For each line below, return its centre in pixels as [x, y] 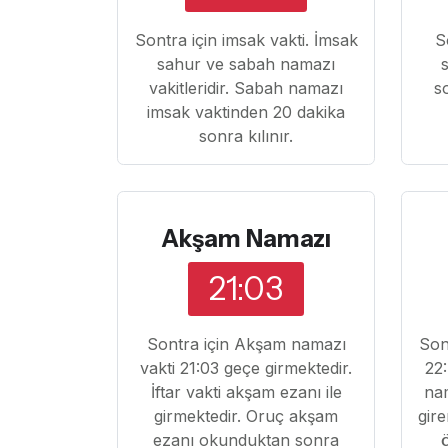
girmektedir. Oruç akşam [246, 416]
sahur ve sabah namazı [246, 64]
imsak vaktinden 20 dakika [246, 112]
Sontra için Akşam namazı [246, 344]
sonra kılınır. [246, 136]
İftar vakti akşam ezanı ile [246, 392]
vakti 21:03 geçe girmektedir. [246, 368]
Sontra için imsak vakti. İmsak [246, 40]
